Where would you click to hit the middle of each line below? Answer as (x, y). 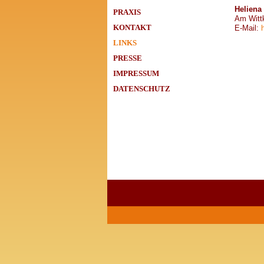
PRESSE (128, 58)
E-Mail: (248, 28)
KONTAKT (132, 28)
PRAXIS (127, 12)
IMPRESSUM (136, 74)
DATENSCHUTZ (142, 89)
